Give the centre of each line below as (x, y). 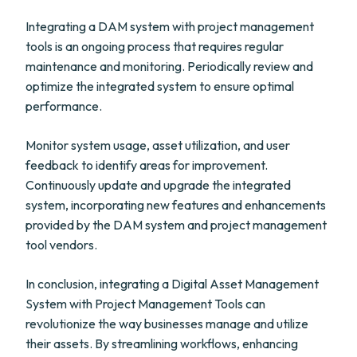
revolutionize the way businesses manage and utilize (167, 324)
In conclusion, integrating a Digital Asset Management (172, 284)
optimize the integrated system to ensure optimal (160, 86)
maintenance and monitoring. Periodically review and (169, 66)
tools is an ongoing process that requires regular (155, 46)
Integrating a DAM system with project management (170, 26)
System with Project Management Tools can (145, 304)
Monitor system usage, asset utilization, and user (158, 145)
